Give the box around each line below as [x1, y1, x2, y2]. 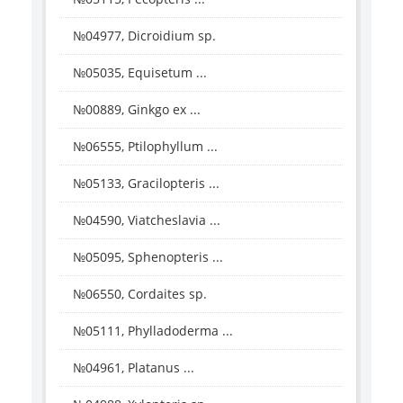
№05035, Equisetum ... [73, 63, 207, 81]
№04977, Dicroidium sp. [73, 26, 216, 44]
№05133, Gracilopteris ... [73, 174, 219, 192]
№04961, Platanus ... [73, 358, 194, 376]
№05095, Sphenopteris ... [73, 247, 223, 265]
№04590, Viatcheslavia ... [73, 210, 220, 228]
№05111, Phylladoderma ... [73, 321, 233, 339]
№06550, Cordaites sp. [73, 284, 207, 302]
